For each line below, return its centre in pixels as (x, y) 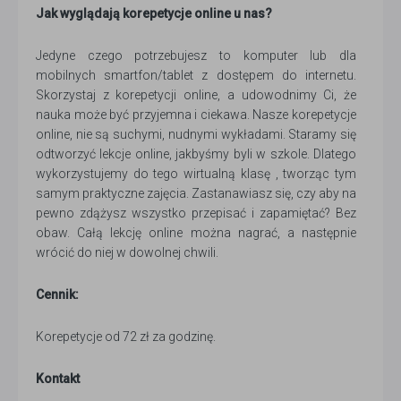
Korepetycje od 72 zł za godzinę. (126, 337)
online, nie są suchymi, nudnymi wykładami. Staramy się (196, 135)
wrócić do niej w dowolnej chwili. (128, 253)
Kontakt (58, 379)
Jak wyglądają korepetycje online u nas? (154, 14)
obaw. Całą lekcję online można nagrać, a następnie (196, 233)
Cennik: (57, 295)
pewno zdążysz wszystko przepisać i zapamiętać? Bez (196, 213)
